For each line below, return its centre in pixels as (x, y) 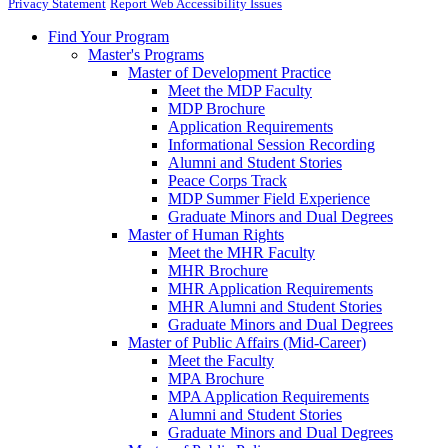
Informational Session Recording (271, 145)
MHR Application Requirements (270, 289)
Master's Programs (146, 55)
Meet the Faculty (221, 361)
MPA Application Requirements (268, 397)
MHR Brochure (218, 271)
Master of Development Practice (229, 73)
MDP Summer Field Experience (269, 199)
